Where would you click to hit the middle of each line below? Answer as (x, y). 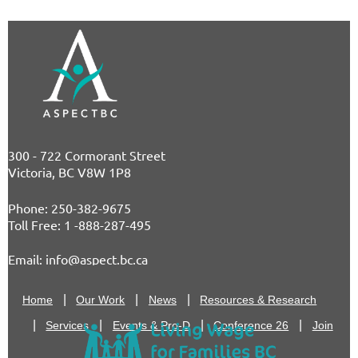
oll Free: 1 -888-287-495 (84, 225)
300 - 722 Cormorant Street (87, 155)
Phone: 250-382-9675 (70, 208)
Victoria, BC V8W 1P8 (70, 172)
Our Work (101, 300)
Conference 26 (251, 326)
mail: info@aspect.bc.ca (82, 259)
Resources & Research (259, 300)
